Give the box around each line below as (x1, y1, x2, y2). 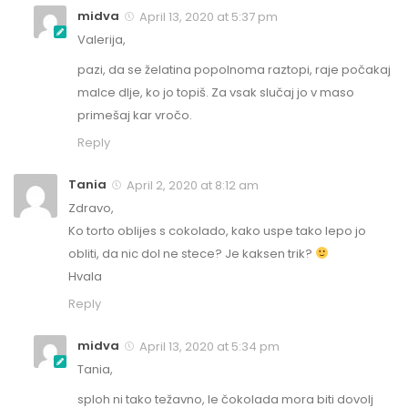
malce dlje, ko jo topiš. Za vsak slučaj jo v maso (77, 84, 354, 102)
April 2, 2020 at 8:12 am (124, 177, 259, 195)
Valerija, (77, 31, 126, 49)
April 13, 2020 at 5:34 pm (137, 338, 280, 356)
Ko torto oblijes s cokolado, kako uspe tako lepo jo (68, 222, 366, 240)
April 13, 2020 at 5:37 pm (137, 8, 278, 26)
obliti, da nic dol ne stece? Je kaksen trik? (68, 245, 315, 263)
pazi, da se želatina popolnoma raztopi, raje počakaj (77, 61, 391, 79)
